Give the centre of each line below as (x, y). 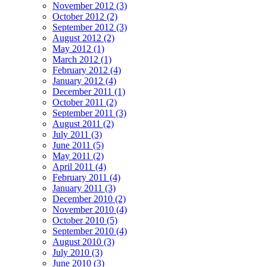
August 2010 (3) (83, 242)
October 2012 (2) (85, 17)
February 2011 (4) (86, 178)
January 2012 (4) (84, 81)
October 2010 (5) (85, 221)
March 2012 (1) (82, 60)
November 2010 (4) (90, 210)
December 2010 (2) (89, 199)
